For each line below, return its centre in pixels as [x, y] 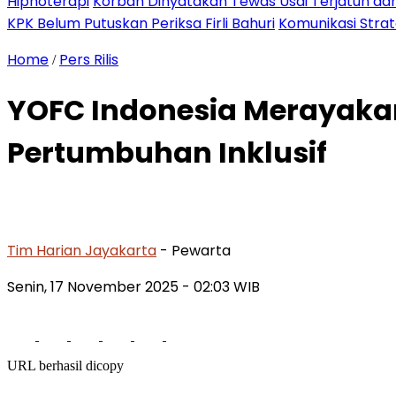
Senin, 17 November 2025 [95, 286]
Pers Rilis [89, 60]
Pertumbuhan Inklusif [167, 153]
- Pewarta [195, 250]
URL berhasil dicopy [65, 365]
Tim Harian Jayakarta [82, 250]
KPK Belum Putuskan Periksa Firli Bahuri [141, 23]
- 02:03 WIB [221, 286]
